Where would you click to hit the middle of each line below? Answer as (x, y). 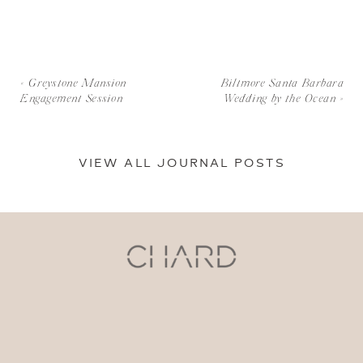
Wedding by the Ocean (280, 100)
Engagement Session (72, 100)
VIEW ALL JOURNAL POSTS (181, 164)
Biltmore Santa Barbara (283, 84)
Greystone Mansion (78, 84)
